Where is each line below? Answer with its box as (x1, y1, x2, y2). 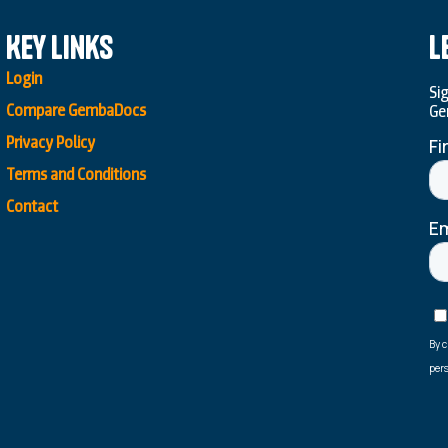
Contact (6, 196, 59, 218)
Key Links (6, 27, 114, 68)
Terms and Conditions (6, 164, 147, 186)
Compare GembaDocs (6, 100, 147, 122)
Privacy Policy (6, 132, 96, 154)
